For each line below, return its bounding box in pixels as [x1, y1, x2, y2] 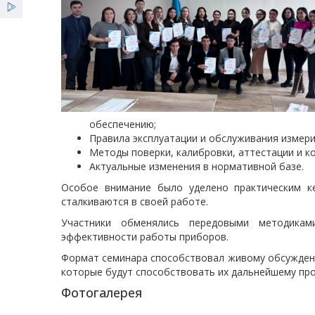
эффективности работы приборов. [61, 230, 229, 243]
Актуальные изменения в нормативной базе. [89, 160, 304, 173]
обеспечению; [89, 117, 156, 131]
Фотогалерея [61, 284, 142, 301]
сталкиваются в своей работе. [61, 195, 208, 208]
